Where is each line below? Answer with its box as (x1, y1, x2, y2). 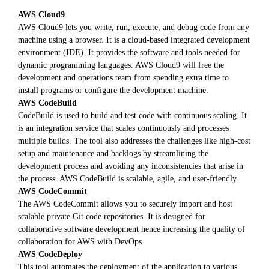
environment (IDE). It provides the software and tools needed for (18, 47, 240, 58)
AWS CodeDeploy (18, 249, 82, 259)
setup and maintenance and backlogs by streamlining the (18, 148, 208, 159)
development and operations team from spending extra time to (18, 73, 229, 83)
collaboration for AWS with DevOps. (18, 237, 144, 247)
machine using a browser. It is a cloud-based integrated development (18, 35, 250, 45)
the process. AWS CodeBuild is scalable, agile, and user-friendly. (18, 174, 238, 184)
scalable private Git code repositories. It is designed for (18, 211, 205, 222)
